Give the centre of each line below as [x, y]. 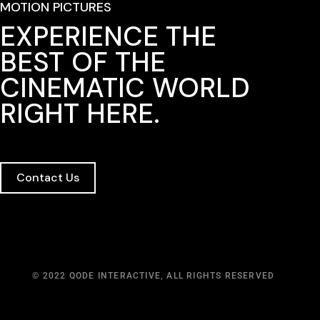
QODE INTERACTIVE [115, 276]
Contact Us [48, 177]
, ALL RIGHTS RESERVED [218, 276]
